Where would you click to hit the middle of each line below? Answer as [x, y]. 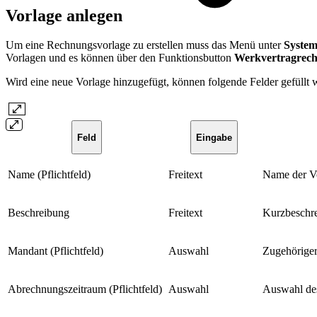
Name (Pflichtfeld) [49, 175]
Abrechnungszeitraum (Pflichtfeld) [85, 289]
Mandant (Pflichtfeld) [56, 251]
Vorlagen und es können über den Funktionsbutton [120, 58]
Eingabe [214, 137]
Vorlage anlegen [66, 15]
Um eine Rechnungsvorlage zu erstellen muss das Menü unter [145, 45]
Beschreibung [39, 213]
